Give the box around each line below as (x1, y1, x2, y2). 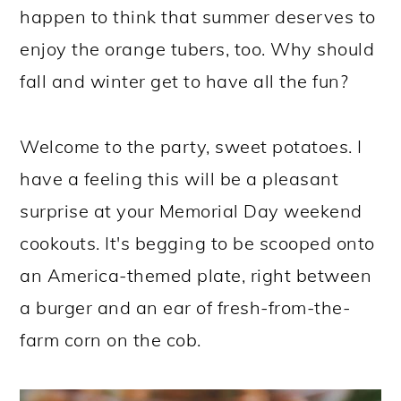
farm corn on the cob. (20, 328, 201, 351)
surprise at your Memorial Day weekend (20, 199, 363, 222)
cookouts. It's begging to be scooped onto (20, 231, 375, 254)
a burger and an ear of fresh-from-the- (20, 295, 351, 319)
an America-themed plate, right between (20, 263, 372, 286)
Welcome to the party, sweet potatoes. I (20, 134, 363, 158)
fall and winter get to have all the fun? (20, 69, 349, 92)
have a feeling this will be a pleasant (20, 166, 339, 190)
